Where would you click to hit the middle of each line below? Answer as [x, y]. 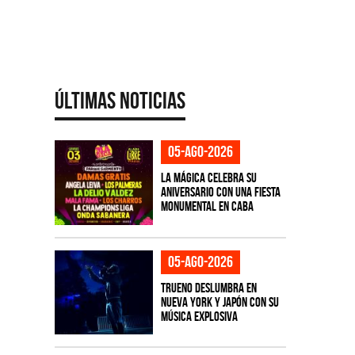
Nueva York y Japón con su [219, 302]
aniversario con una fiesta [220, 192]
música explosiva [199, 316]
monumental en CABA [207, 206]
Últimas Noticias [120, 100]
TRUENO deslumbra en [208, 287]
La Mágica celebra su [208, 177]
